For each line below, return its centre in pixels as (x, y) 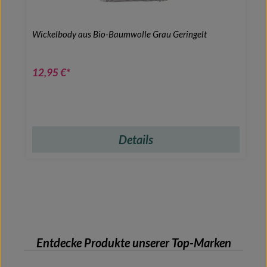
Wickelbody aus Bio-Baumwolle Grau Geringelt (120, 34)
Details (136, 139)
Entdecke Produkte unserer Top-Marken (133, 242)
